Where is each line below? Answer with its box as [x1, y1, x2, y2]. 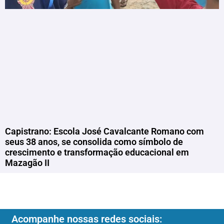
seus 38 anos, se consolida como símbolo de [5, 136, 183, 147]
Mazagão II [5, 157, 49, 168]
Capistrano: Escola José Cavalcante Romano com [5, 125, 204, 136]
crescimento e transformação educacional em [5, 146, 189, 157]
